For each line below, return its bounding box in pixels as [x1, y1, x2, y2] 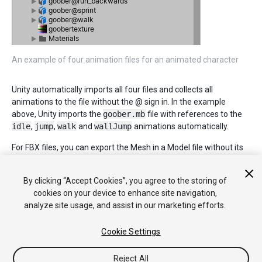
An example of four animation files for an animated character [12, 55, 239, 65]
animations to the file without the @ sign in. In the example [12, 97, 226, 107]
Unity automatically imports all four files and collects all [12, 85, 213, 95]
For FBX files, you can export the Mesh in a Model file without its [12, 143, 243, 153]
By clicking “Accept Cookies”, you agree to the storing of [23, 176, 227, 185]
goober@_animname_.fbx [12, 167, 110, 177]
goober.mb [103, 109, 145, 119]
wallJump [94, 122, 132, 132]
